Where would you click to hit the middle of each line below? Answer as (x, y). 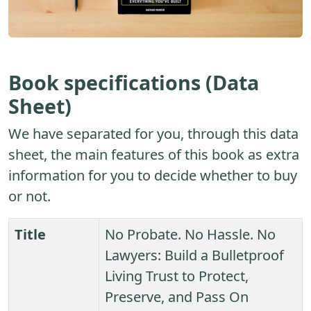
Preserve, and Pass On (177, 297)
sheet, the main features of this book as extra (154, 155)
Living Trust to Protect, (177, 276)
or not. (30, 196)
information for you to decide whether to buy (153, 176)
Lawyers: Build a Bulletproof (194, 255)
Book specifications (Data (134, 83)
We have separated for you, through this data (153, 134)
